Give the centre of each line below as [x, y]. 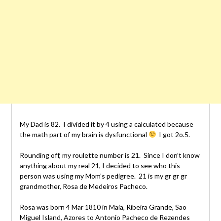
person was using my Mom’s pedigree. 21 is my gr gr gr [103, 176]
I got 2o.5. [173, 135]
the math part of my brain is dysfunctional [84, 135]
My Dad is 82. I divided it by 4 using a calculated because [106, 124]
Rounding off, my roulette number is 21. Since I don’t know [110, 155]
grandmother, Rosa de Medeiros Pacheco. [83, 186]
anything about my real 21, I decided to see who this [100, 166]
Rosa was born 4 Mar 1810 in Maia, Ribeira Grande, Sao [103, 207]
